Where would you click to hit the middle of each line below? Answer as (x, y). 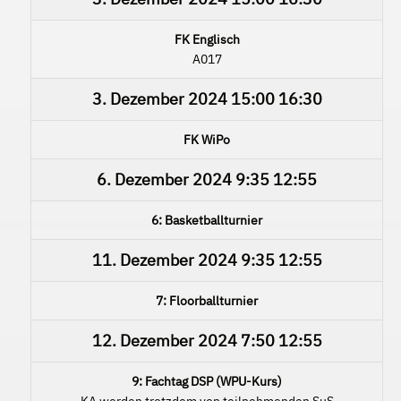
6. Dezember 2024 (164, 179)
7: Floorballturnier (207, 300)
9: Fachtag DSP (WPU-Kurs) (207, 381)
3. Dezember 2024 (159, 98)
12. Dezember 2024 (164, 340)
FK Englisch (207, 39)
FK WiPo (207, 139)
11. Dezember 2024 (164, 260)
